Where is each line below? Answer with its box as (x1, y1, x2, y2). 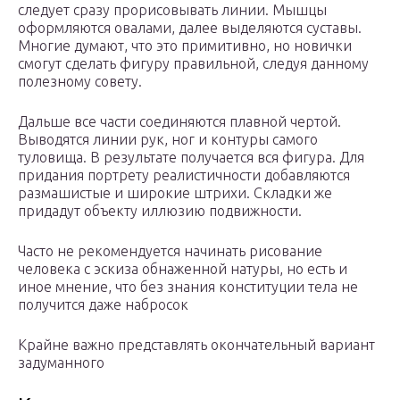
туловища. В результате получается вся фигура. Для (18, 149, 364, 166)
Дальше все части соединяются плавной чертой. (18, 113, 341, 130)
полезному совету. (18, 73, 142, 90)
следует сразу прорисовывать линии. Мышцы (18, 2, 327, 19)
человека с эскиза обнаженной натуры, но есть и (18, 261, 347, 278)
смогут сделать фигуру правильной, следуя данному (18, 55, 369, 72)
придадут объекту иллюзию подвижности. (18, 203, 302, 220)
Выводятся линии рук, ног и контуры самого (18, 131, 318, 148)
